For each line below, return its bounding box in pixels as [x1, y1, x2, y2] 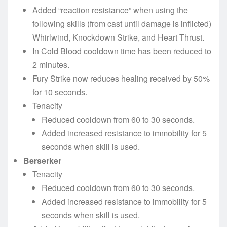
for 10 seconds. [32, 86, 87, 98]
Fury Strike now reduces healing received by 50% [32, 72, 210, 84]
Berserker [23, 154, 61, 166]
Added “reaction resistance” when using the [32, 4, 188, 16]
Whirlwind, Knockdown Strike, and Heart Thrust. [32, 31, 204, 43]
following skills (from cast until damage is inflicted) [32, 17, 211, 29]
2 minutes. [32, 58, 69, 70]
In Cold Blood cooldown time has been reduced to [32, 45, 211, 57]
